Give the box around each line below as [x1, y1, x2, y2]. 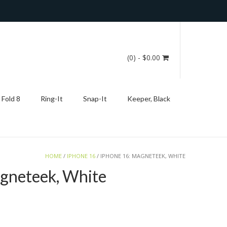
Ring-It [41, 94, 63, 103]
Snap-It [83, 94, 107, 103]
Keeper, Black [127, 94, 170, 103]
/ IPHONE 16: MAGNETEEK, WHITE [95, 152, 185, 160]
